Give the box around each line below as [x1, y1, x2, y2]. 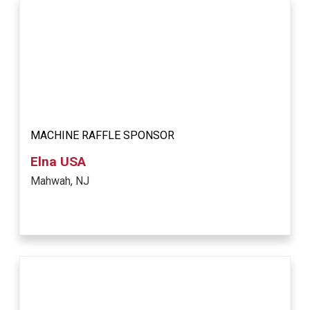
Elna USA [30, 154, 86, 170]
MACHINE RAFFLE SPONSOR [30, 129, 175, 143]
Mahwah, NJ [30, 174, 90, 188]
